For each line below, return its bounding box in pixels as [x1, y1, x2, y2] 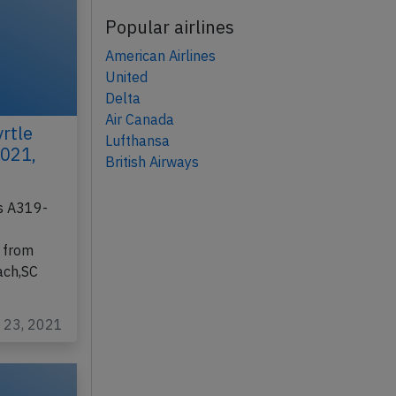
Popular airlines [104, 15, 234, 40]
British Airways [104, 153, 199, 171]
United [104, 68, 148, 87]
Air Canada [104, 110, 174, 129]
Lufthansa [104, 132, 170, 150]
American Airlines [104, 47, 216, 65]
